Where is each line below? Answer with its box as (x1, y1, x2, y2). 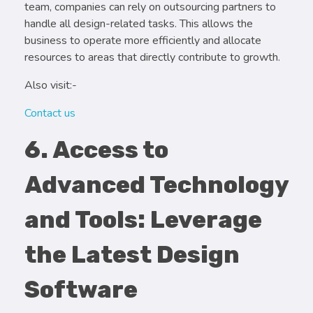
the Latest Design (24, 241, 240, 269)
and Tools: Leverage (24, 206, 262, 234)
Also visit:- (24, 78, 77, 94)
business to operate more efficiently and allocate (24, 33, 261, 49)
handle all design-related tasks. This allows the (24, 16, 253, 32)
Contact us (24, 105, 75, 122)
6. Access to (24, 136, 168, 164)
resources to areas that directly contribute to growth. (24, 50, 280, 66)
